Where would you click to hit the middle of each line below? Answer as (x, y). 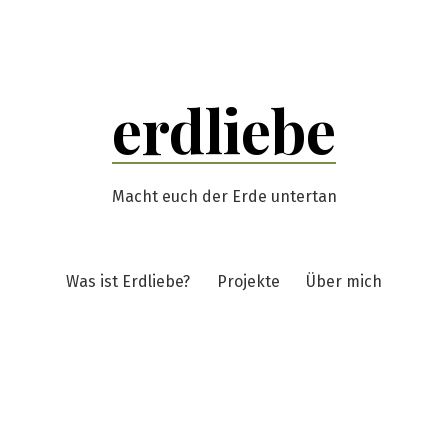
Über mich (343, 282)
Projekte (248, 282)
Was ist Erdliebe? (128, 282)
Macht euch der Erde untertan (224, 196)
